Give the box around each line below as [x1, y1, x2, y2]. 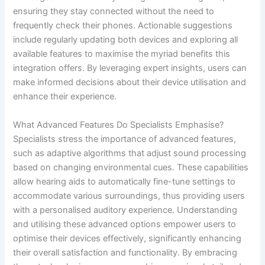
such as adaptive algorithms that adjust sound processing [13, 147, 247, 159]
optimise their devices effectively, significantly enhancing [13, 232, 242, 244]
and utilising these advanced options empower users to [13, 218, 237, 230]
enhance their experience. [13, 91, 117, 102]
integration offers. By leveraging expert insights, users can [13, 63, 247, 74]
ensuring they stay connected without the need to [13, 6, 215, 17]
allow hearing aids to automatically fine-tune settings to [13, 176, 236, 187]
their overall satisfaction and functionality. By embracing [13, 247, 238, 258]
